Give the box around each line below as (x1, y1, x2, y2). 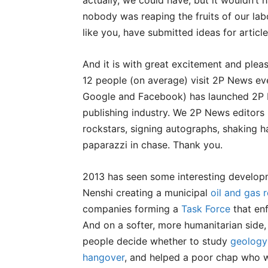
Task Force (181, 203, 230, 215)
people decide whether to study (83, 235, 230, 247)
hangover (83, 251, 124, 263)
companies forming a (83, 203, 181, 215)
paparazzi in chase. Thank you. (83, 139, 223, 151)
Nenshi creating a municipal (83, 187, 211, 199)
